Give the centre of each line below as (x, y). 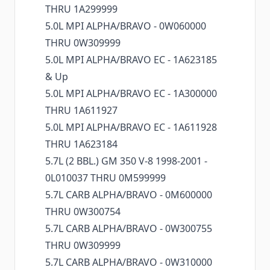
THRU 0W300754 (83, 212)
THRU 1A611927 (81, 111)
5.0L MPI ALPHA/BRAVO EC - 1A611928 (131, 127)
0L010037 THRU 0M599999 (105, 178)
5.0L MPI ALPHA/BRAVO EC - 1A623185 (131, 60)
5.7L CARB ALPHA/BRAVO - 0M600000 (129, 195)
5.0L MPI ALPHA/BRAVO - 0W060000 (126, 26)
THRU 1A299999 (81, 9)
